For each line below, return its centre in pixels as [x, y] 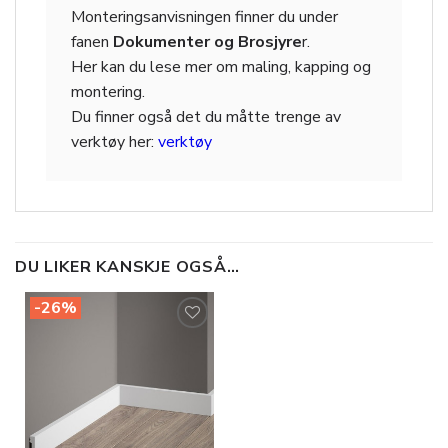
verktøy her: [114, 142]
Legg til [186, 362]
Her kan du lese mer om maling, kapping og [221, 67]
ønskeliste [178, 390]
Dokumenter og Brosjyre [207, 42]
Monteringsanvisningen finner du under [204, 17]
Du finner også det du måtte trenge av [206, 117]
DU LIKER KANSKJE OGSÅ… [127, 266]
